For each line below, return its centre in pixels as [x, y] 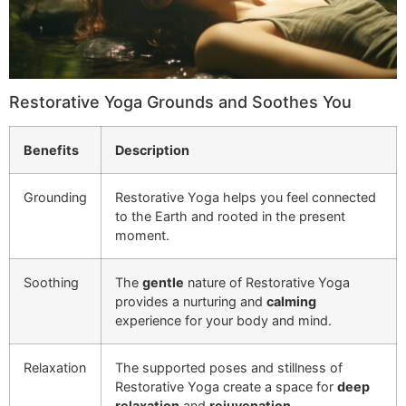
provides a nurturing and [191, 301]
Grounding [55, 197]
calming [291, 301]
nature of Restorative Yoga [267, 282]
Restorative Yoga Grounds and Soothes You [180, 101]
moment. [142, 235]
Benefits [51, 150]
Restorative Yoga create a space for [226, 386]
